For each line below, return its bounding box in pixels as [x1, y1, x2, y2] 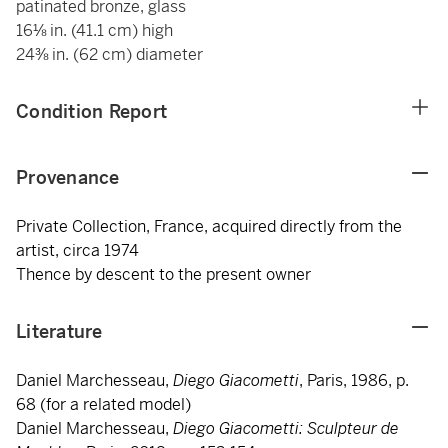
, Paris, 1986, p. [299, 370, 409, 391]
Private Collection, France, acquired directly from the [16, 216, 402, 237]
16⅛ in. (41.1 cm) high [16, 20, 173, 41]
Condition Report [16, 100, 167, 123]
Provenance [16, 166, 120, 189]
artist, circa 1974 [16, 240, 139, 261]
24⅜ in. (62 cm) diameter [16, 44, 203, 65]
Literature [16, 320, 103, 343]
